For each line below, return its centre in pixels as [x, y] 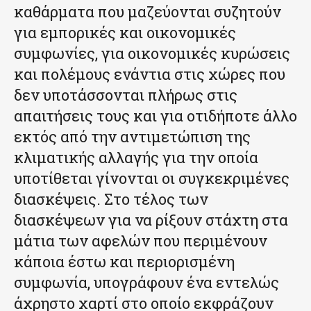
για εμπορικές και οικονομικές [125, 33]
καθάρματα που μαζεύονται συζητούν [148, 12]
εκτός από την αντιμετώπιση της [132, 137]
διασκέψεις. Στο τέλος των [111, 199]
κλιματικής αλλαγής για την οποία [136, 158]
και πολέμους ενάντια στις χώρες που [150, 74]
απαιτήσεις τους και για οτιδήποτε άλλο [155, 116]
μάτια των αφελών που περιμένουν [141, 241]
